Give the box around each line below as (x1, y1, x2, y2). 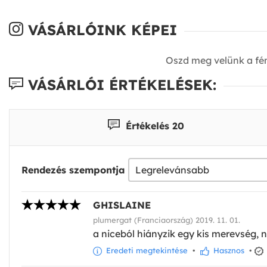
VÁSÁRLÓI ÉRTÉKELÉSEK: (23, 76, 216, 94)
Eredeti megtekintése (104, 245, 188, 255)
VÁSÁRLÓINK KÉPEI (23, 21, 177, 39)
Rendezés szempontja (21, 163, 125, 176)
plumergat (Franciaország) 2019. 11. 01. (93, 215, 240, 225)
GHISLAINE (93, 198, 151, 211)
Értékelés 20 (122, 119, 184, 132)
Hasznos (211, 245, 244, 255)
